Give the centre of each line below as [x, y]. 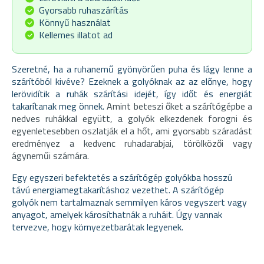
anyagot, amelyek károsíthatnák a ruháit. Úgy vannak [117, 214]
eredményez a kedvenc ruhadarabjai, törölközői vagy [132, 143]
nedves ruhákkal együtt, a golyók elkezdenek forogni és [132, 118]
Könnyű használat [75, 22]
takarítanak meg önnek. [60, 106]
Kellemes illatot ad [76, 34]
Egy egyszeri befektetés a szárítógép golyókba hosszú [122, 177]
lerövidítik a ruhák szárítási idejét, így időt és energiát [132, 93]
